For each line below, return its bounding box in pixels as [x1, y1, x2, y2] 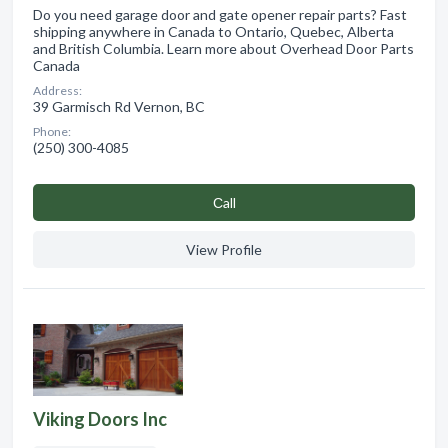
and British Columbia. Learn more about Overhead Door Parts [33, 39, 414, 57]
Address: [33, 82, 82, 98]
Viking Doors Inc [33, 407, 167, 430]
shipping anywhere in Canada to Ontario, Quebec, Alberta [33, 22, 394, 40]
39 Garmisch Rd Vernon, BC [33, 97, 205, 115]
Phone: [33, 123, 71, 139]
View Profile [186, 240, 262, 258]
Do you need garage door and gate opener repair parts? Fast [33, 5, 407, 23]
